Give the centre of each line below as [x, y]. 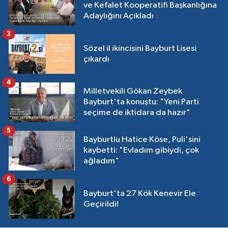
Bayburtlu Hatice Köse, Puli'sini [142, 140]
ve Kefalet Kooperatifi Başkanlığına [150, 6]
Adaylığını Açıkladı [119, 16]
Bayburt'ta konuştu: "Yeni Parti [141, 102]
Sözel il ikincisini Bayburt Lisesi [140, 48]
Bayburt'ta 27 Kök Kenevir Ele [140, 193]
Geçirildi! [101, 204]
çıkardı [96, 59]
